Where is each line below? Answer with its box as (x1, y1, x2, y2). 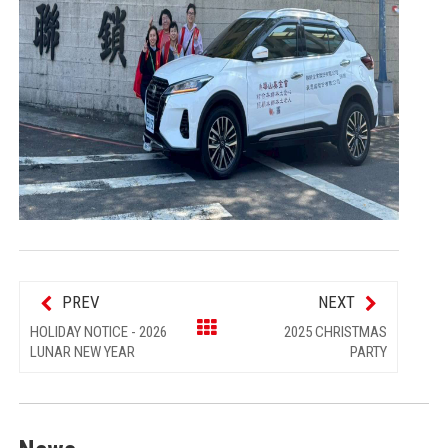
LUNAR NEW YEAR (30, 343, 136, 362)
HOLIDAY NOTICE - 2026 (30, 323, 168, 342)
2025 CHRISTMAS (284, 323, 388, 342)
